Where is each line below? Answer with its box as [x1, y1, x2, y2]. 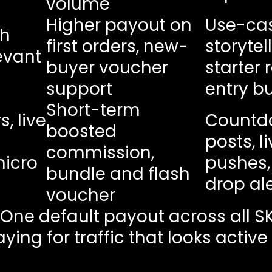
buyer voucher [46, 55, 168, 80]
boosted [46, 119, 117, 143]
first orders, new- [46, 34, 188, 58]
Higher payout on [46, 13, 192, 37]
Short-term [46, 98, 140, 122]
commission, [46, 140, 154, 165]
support [46, 76, 112, 101]
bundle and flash [46, 161, 190, 186]
